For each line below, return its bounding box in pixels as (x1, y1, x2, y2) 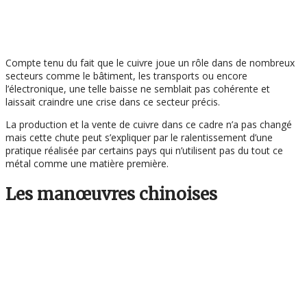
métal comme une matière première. (5, 157, 169, 170)
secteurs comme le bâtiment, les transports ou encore (5, 69, 247, 82)
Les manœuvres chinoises (5, 183, 217, 205)
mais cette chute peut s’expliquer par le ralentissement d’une (5, 131, 273, 144)
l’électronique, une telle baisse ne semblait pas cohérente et (5, 82, 270, 95)
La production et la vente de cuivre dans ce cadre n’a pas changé (5, 118, 292, 131)
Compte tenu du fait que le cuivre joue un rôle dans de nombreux (5, 56, 295, 69)
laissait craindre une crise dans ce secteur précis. (5, 95, 220, 108)
